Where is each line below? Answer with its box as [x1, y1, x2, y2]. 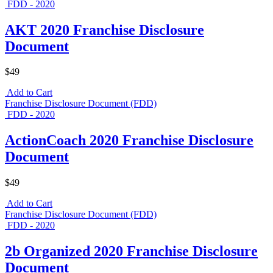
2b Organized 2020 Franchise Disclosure [5, 243, 258, 260]
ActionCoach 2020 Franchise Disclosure [5, 132, 253, 149]
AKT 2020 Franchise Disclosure [5, 21, 204, 38]
